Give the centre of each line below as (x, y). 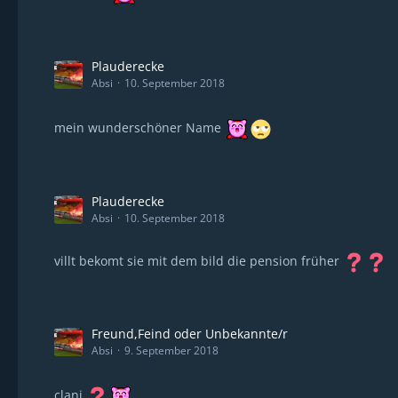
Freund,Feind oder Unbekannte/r (190, 334)
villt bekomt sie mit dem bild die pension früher (199, 261)
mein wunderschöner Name (139, 127)
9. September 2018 (171, 350)
